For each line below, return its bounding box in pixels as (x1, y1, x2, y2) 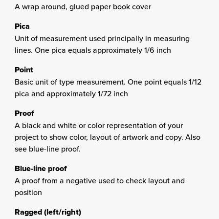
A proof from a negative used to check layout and (15, 175, 185, 186)
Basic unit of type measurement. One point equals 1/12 (15, 76, 201, 87)
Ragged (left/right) (15, 206, 81, 218)
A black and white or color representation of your (15, 120, 183, 131)
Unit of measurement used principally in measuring (15, 33, 190, 44)
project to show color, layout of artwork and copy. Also (15, 131, 200, 142)
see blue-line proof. (15, 143, 81, 154)
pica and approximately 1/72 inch (15, 88, 128, 99)
